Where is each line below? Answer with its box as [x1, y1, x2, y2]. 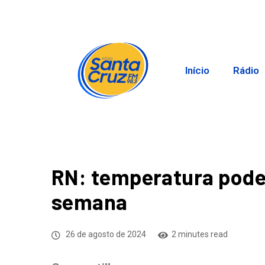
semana [51, 189, 128, 215]
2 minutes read [172, 230, 228, 240]
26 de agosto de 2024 [64, 230, 146, 240]
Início [185, 64, 210, 77]
